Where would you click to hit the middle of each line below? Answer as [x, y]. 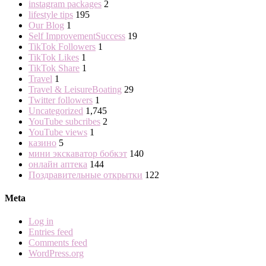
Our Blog [46, 25]
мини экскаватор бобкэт [78, 153]
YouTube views [58, 132]
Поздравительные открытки [85, 175]
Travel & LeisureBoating [75, 89]
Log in [41, 221]
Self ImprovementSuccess [77, 36]
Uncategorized [56, 110]
